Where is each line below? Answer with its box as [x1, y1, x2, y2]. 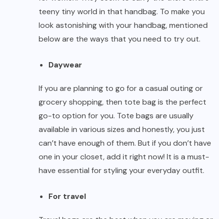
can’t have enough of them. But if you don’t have [39, 138, 211, 149]
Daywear [48, 60, 82, 70]
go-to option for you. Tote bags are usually [39, 110, 194, 121]
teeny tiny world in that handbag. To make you [39, 6, 205, 17]
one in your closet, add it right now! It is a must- [39, 152, 209, 162]
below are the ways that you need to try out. [39, 34, 200, 44]
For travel [48, 191, 86, 202]
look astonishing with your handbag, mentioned [39, 20, 208, 31]
